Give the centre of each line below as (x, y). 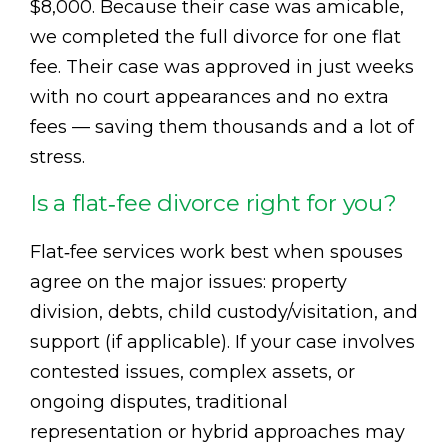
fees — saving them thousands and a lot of (222, 126)
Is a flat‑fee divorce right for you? (213, 202)
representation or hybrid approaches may (217, 431)
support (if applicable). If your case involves (222, 341)
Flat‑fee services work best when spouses (216, 251)
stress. (57, 156)
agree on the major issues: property (188, 281)
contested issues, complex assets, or (192, 371)
